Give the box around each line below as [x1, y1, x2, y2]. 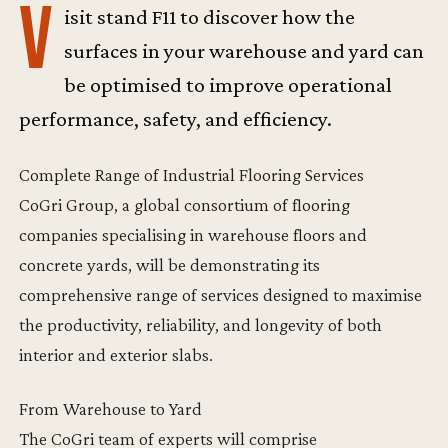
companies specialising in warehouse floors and [19, 223, 368, 245]
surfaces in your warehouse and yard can [63, 38, 424, 63]
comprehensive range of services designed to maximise [19, 283, 423, 305]
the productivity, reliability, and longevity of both [19, 313, 383, 335]
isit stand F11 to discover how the [63, 4, 355, 29]
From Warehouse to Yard [19, 397, 203, 419]
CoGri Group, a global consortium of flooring [19, 193, 351, 215]
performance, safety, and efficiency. [19, 106, 333, 131]
